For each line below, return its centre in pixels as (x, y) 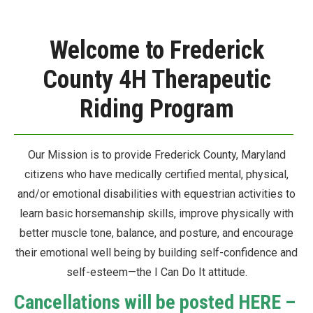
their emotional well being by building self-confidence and (156, 253)
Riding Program (156, 109)
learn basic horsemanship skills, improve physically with (156, 213)
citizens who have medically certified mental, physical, (156, 174)
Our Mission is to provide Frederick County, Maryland (156, 155)
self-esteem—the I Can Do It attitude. (156, 272)
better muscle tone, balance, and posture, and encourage (156, 233)
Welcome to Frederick (156, 50)
